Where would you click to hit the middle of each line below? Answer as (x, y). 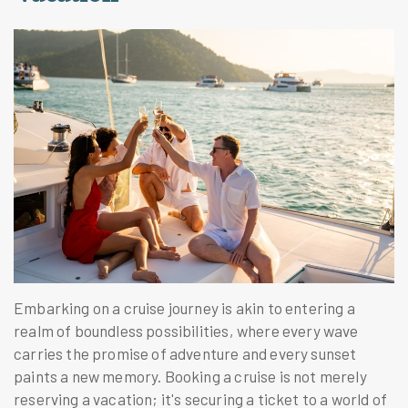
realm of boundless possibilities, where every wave (186, 330)
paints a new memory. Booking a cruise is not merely (190, 376)
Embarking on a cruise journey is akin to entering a (184, 307)
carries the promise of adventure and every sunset (185, 353)
